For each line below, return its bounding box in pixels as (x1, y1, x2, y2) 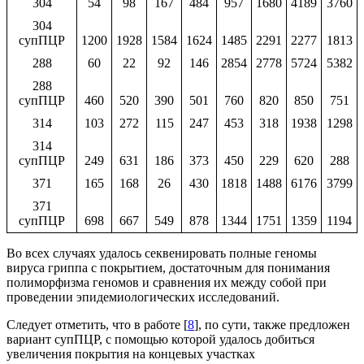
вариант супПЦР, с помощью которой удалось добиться (6, 331, 314, 346)
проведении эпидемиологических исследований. (6, 289, 279, 304)
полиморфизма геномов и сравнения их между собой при (6, 275, 327, 289)
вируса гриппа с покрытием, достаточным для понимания (6, 260, 330, 275)
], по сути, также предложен (194, 317, 350, 331)
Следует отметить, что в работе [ (6, 317, 188, 331)
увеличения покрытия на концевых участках (6, 346, 255, 361)
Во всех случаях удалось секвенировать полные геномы (6, 245, 317, 260)
